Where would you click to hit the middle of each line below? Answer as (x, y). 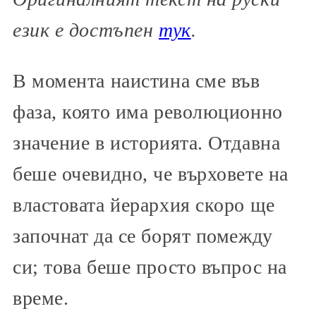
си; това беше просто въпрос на (150, 267)
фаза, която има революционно (148, 112)
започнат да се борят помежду (143, 236)
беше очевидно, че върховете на (151, 174)
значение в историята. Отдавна (147, 143)
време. (41, 298)
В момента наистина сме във (136, 81)
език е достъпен (83, 30)
